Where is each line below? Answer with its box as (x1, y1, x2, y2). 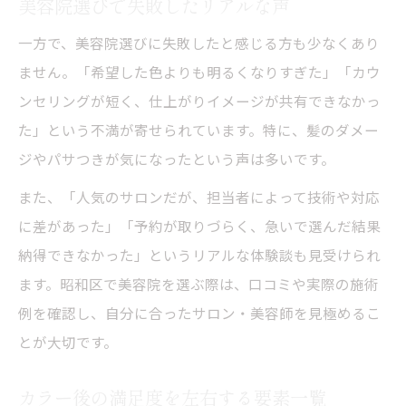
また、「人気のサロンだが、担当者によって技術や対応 (18, 186, 380, 207)
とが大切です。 (18, 331, 118, 352)
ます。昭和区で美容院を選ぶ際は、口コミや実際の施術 (18, 273, 379, 294)
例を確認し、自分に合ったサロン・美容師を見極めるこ (18, 302, 381, 323)
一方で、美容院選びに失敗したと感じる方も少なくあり (18, 32, 380, 53)
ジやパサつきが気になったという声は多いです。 (18, 148, 335, 169)
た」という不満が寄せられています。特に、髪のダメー (18, 119, 379, 140)
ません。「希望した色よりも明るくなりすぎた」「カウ (18, 61, 381, 82)
